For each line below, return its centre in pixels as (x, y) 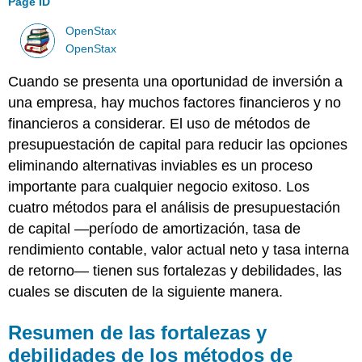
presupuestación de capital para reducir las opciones (178, 144)
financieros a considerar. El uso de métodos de (160, 123)
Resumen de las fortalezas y (138, 332)
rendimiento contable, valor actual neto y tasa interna (179, 249)
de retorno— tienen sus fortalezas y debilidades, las (175, 270)
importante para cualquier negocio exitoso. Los (159, 186)
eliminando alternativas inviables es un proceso (161, 165)
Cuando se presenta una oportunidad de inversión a (176, 81)
